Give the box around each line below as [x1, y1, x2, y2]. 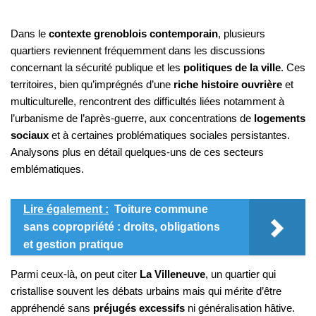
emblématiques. [11, 163, 84, 176]
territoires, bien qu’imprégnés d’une [11, 78, 174, 91]
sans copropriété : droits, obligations [23, 221, 220, 233]
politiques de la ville [183, 61, 281, 74]
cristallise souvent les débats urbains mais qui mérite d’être [11, 285, 281, 298]
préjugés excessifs [93, 302, 185, 315]
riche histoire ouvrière [174, 78, 282, 91]
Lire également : [23, 203, 109, 216]
